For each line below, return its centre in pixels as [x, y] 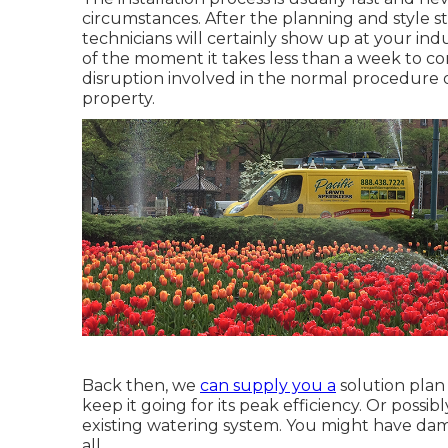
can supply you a [268, 386]
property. [118, 98]
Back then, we [141, 386]
